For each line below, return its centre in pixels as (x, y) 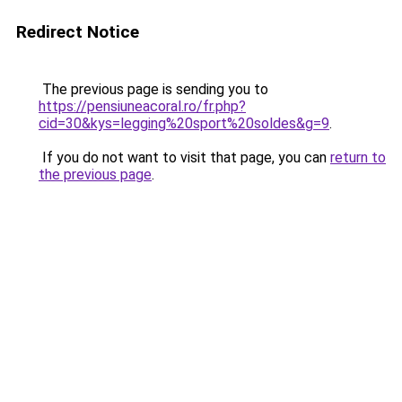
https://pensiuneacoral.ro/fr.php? (142, 106)
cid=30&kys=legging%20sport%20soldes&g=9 (184, 123)
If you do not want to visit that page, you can (184, 157)
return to (358, 157)
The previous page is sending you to (153, 89)
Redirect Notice (78, 32)
